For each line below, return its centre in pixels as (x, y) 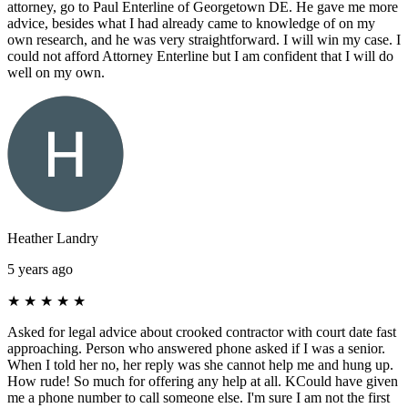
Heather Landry (53, 238)
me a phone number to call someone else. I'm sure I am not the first (199, 397)
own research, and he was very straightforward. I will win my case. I (204, 39)
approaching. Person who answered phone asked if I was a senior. (196, 348)
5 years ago (40, 269)
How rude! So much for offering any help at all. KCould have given (203, 381)
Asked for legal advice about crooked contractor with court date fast (202, 331)
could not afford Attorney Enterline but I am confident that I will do (200, 56)
